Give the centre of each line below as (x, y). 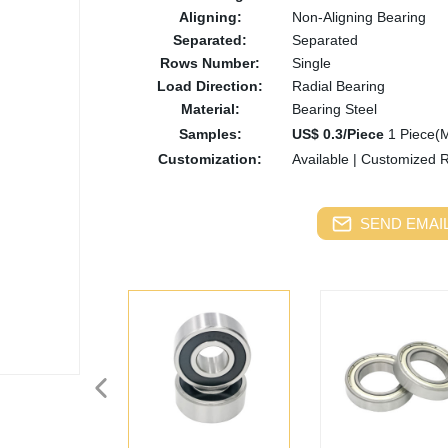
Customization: (210, 159)
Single (311, 63)
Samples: (210, 134)
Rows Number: (210, 63)
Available (322, 159)
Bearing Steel (334, 109)
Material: (210, 109)
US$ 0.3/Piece (338, 134)
